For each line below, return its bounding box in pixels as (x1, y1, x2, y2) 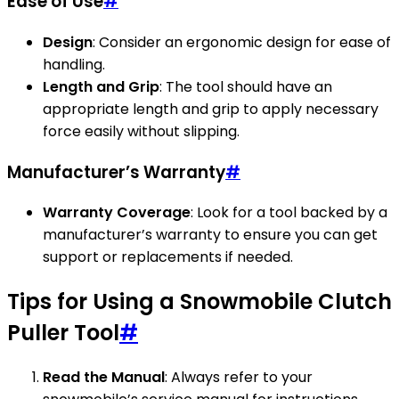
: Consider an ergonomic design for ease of (93, 31, 391, 53)
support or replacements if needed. (43, 247, 293, 268)
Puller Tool (7, 318, 119, 348)
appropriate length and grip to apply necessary (43, 98, 379, 119)
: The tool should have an (159, 76, 332, 97)
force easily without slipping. (43, 120, 240, 142)
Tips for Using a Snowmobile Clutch (7, 287, 392, 317)
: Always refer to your (165, 367, 313, 388)
